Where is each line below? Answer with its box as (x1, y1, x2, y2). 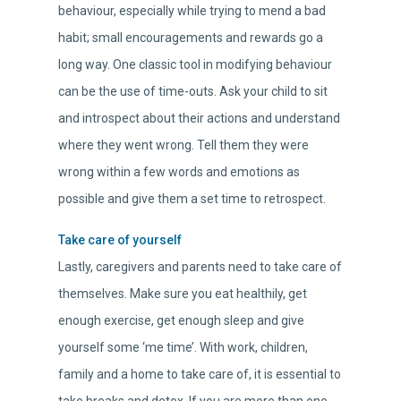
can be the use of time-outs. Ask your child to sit (58, 84, 328, 99)
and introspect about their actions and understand (58, 111, 340, 126)
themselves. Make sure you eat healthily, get (58, 286, 307, 302)
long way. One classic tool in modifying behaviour (58, 57, 332, 73)
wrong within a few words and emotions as (58, 165, 300, 180)
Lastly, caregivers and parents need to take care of (58, 260, 342, 275)
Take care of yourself (58, 233, 182, 248)
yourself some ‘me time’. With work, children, (58, 340, 308, 355)
